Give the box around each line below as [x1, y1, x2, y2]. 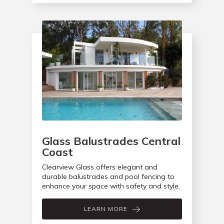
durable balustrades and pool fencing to [42, 172, 174, 181]
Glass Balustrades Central [42, 134, 180, 148]
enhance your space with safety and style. [42, 181, 180, 191]
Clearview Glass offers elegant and [42, 162, 157, 172]
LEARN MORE [84, 205, 127, 213]
